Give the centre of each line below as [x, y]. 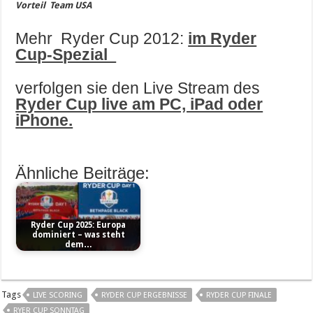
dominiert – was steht [78, 235]
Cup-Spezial [66, 54]
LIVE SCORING [58, 295]
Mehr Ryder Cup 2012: [102, 38]
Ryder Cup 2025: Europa [79, 225]
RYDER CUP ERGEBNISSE [145, 295]
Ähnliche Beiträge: [83, 173]
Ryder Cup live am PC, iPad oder [139, 104]
